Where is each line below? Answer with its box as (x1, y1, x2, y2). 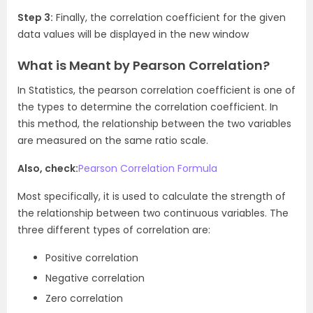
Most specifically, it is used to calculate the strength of (17, 189, 286, 203)
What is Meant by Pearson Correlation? (17, 57, 270, 74)
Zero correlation (45, 291, 123, 305)
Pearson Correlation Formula (78, 161, 217, 175)
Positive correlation (45, 251, 138, 265)
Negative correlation (45, 271, 145, 285)
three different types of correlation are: (17, 223, 210, 237)
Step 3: (17, 10, 53, 24)
